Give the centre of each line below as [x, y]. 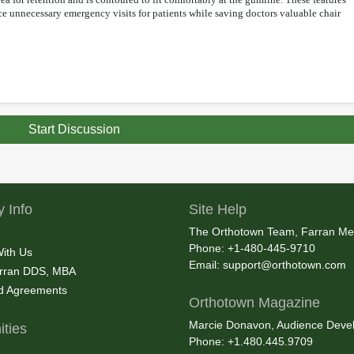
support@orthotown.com [284, 264]
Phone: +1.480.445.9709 [251, 341]
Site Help [218, 209]
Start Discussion [74, 129]
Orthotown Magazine [254, 302]
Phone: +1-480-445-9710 [252, 248]
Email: [206, 264]
